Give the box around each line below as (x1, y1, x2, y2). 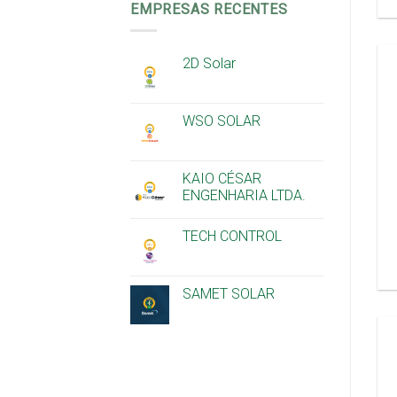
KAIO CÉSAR (183, 170, 261, 188)
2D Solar (183, 55, 236, 73)
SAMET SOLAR (183, 285, 275, 303)
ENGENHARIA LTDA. (183, 187, 306, 205)
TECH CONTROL (183, 228, 282, 245)
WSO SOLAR (183, 113, 261, 130)
